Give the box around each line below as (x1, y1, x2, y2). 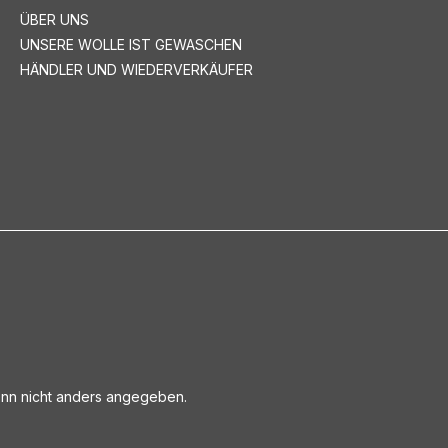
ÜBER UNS (20, 10, 89, 28)
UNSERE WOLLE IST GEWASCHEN (20, 35, 242, 53)
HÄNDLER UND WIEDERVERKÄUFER (20, 60, 253, 78)
